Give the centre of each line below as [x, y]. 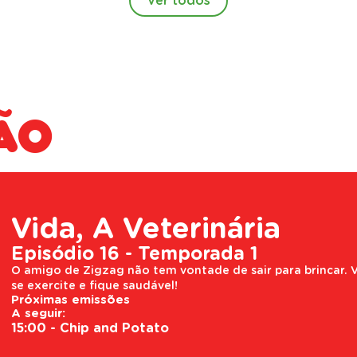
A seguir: [38, 314]
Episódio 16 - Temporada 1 [135, 254]
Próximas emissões [71, 300]
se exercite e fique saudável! [94, 286]
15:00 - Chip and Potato [90, 328]
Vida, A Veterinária [146, 228]
